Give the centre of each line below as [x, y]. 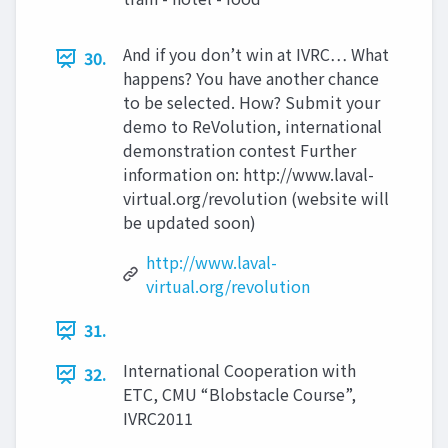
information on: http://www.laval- [248, 174]
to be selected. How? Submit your [251, 102]
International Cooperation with [239, 370]
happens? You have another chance [251, 78]
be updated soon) [189, 222]
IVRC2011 [158, 418]
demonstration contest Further [239, 150]
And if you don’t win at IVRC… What [256, 54]
